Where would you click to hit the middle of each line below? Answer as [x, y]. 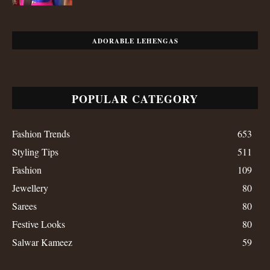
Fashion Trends [41, 134]
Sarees [24, 206]
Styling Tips [35, 152]
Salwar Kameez [42, 242]
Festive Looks [39, 224]
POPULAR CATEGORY [135, 99]
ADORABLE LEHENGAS [135, 41]
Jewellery [30, 188]
